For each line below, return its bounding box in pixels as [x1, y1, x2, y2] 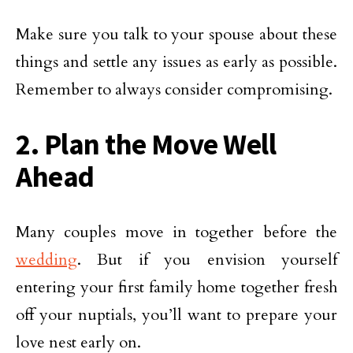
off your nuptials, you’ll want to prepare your [16, 304, 337, 325]
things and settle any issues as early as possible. [16, 51, 337, 72]
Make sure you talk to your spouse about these [16, 24, 337, 45]
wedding [16, 249, 77, 270]
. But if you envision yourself [77, 249, 337, 270]
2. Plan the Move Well [16, 126, 277, 162]
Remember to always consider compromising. [16, 79, 333, 100]
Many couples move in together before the [16, 221, 337, 243]
